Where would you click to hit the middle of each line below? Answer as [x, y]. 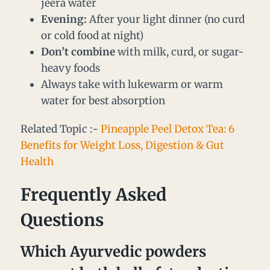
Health [37, 162]
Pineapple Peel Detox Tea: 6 [168, 129]
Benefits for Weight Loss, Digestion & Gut [122, 146]
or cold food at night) [92, 36]
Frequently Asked [93, 195]
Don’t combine [78, 52]
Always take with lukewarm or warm [132, 85]
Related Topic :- [61, 129]
